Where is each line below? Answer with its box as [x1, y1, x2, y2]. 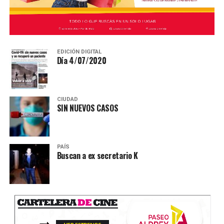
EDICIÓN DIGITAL [56, 48, 101, 55]
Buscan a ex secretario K [56, 149, 138, 161]
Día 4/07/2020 [56, 54, 106, 66]
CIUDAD [56, 95, 78, 102]
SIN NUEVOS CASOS [56, 101, 118, 114]
